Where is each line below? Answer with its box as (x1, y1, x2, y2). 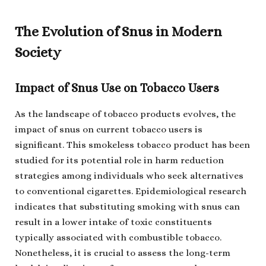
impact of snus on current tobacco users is (15, 123, 202, 135)
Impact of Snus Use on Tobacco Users (15, 81, 219, 95)
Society (15, 45, 61, 61)
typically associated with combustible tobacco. (15, 232, 221, 243)
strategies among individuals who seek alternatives (15, 170, 243, 181)
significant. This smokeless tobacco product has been (15, 139, 250, 150)
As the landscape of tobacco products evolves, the (15, 108, 236, 119)
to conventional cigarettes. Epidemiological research (15, 185, 246, 197)
